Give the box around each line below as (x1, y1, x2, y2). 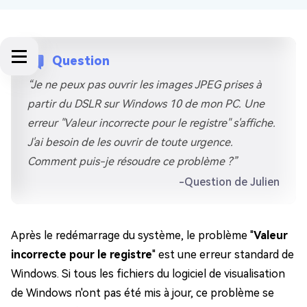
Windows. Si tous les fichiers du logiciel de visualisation (11, 267, 285, 280)
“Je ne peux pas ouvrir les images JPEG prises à (27, 78, 262, 91)
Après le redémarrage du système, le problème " (11, 229, 254, 242)
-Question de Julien (179, 175, 280, 188)
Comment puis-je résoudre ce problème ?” (27, 155, 238, 168)
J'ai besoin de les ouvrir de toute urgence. (27, 136, 233, 149)
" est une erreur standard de (152, 248, 294, 261)
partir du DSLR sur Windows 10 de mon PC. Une (27, 97, 265, 110)
